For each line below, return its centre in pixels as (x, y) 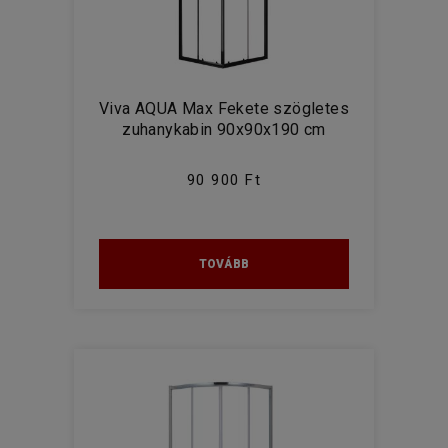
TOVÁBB (224, 264)
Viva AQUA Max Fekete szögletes (224, 108)
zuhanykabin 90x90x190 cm (224, 129)
